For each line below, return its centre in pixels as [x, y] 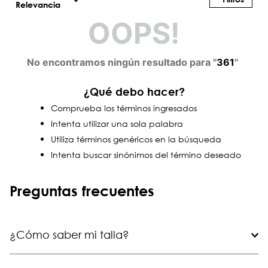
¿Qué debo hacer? [134, 92]
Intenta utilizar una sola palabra [117, 124]
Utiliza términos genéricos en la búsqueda [136, 139]
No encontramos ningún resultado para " [122, 63]
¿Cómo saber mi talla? [69, 235]
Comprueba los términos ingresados [124, 108]
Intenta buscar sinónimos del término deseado [146, 155]
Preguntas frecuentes [82, 191]
